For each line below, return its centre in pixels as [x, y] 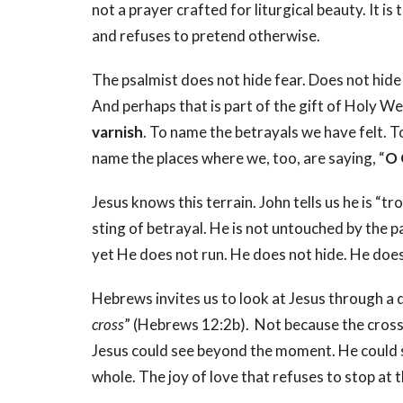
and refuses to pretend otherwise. [206, 36]
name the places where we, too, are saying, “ [238, 158]
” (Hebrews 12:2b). [188, 325]
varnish [117, 132]
